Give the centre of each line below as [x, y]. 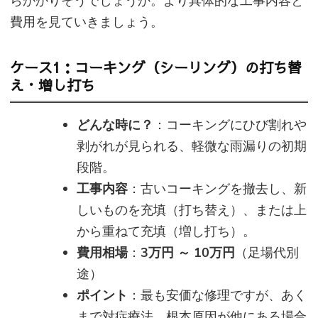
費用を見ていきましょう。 [87, 22]
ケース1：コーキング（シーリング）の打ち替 [156, 67]
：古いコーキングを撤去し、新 [217, 188]
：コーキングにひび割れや [230, 125]
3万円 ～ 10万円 [188, 252]
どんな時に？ [115, 125]
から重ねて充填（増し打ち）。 [166, 231]
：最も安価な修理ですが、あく [217, 295]
